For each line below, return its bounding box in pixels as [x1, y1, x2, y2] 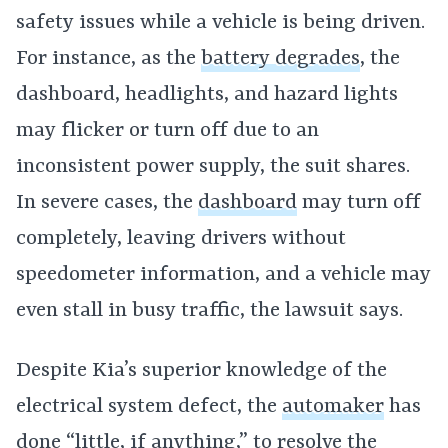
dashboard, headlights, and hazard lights [16, 82, 398, 107]
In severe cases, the [16, 190, 198, 215]
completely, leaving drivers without [16, 226, 346, 251]
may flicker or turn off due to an [16, 118, 319, 143]
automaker [282, 394, 384, 419]
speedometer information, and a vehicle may [16, 262, 431, 287]
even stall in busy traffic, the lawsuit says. [16, 298, 403, 323]
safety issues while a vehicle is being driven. [16, 10, 425, 35]
